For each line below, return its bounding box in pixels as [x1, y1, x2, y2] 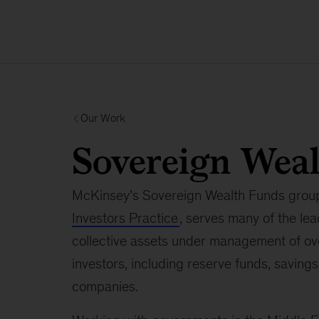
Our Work [80, 112, 125, 124]
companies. [71, 278, 138, 294]
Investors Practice [71, 210, 178, 226]
